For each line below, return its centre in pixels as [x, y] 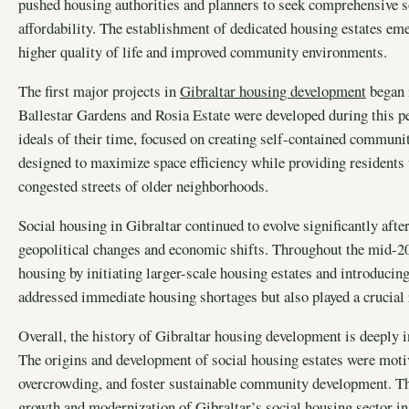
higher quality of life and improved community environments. [203, 52]
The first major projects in [99, 91]
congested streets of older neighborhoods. [143, 186]
